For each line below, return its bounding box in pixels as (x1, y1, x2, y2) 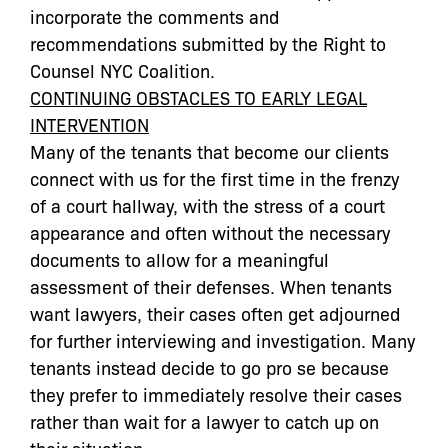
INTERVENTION (30, 112, 149, 136)
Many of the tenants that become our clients (30, 139, 389, 163)
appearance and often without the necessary (30, 220, 390, 244)
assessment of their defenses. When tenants (30, 274, 392, 298)
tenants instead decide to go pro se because (30, 355, 389, 379)
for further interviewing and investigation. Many (30, 328, 415, 352)
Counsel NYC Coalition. (30, 58, 215, 82)
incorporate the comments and (30, 4, 279, 28)
